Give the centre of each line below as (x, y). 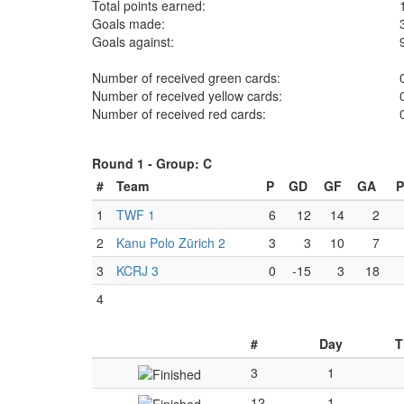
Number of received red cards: (179, 114)
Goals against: (133, 41)
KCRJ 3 (138, 271)
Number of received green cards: (186, 78)
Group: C (184, 163)
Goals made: (129, 23)
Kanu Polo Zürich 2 (171, 243)
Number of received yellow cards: (187, 96)
